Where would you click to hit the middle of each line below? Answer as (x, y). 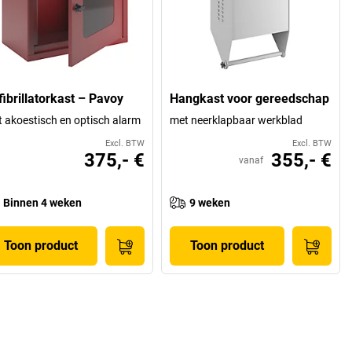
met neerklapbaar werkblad (236, 121)
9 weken (210, 203)
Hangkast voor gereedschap (250, 99)
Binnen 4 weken (42, 203)
